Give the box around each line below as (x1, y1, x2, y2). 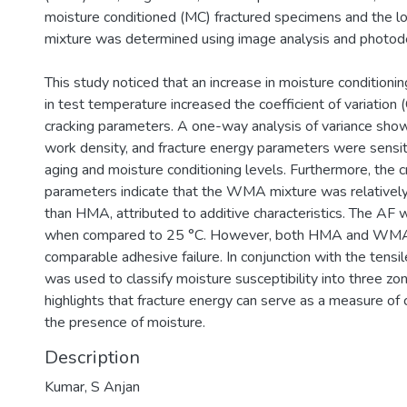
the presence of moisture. (45, 313, 205, 333)
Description (45, 345, 140, 370)
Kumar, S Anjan (45, 377, 140, 397)
